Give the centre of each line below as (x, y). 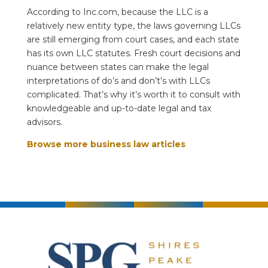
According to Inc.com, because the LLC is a (117, 12)
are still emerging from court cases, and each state (133, 39)
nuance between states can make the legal (118, 67)
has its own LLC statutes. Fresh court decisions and (133, 53)
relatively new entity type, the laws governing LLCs (133, 25)
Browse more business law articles (106, 144)
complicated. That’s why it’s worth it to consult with (133, 94)
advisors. (44, 122)
